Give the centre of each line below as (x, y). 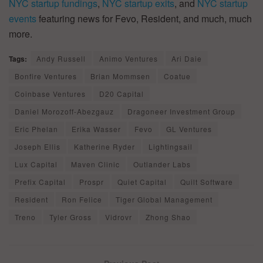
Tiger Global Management (164, 199)
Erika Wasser (96, 129)
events (23, 18)
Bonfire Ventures (46, 76)
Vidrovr (119, 217)
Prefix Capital (40, 181)
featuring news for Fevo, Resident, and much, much (144, 18)
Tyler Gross (70, 217)
